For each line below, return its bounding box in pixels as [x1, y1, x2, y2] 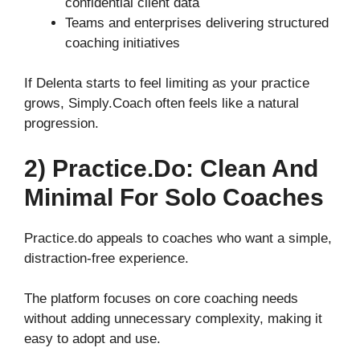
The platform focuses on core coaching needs [24, 291, 298, 307]
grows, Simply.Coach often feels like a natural [24, 96, 299, 112]
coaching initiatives [65, 35, 180, 51]
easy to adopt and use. [24, 331, 161, 347]
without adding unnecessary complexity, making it [24, 311, 322, 327]
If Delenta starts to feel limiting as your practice [24, 76, 309, 92]
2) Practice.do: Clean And [24, 154, 318, 182]
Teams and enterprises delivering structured [65, 14, 329, 31]
